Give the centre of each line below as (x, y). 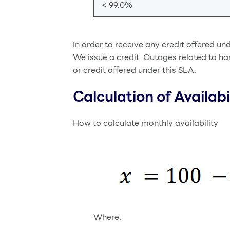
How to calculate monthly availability (146, 123)
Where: (107, 217)
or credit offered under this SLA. (135, 70)
